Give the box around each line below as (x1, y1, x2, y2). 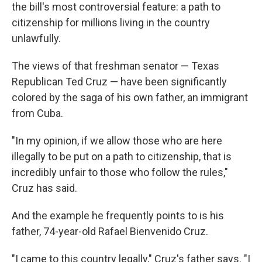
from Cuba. (12, 107, 63, 119)
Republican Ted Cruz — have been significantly (12, 75, 227, 88)
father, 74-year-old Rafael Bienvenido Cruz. (12, 225, 208, 237)
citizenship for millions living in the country (12, 16, 210, 29)
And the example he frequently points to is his (12, 209, 224, 222)
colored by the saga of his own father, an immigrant (12, 91, 248, 104)
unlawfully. (12, 32, 61, 44)
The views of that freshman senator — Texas (12, 60, 219, 72)
